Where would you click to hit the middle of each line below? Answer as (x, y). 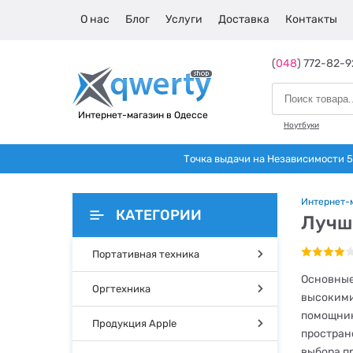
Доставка (244, 19)
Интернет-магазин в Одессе (143, 115)
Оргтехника (121, 289)
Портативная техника (146, 254)
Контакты (311, 19)
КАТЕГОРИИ (159, 215)
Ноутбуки (301, 125)
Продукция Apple (134, 323)
